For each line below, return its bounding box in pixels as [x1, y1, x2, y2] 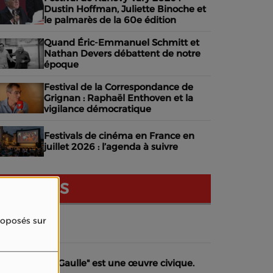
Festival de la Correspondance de [44, 81, 193, 93]
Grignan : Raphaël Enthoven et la [44, 92, 193, 104]
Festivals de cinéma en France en [44, 130, 194, 141]
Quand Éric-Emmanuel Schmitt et [44, 37, 199, 48]
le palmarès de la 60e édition [44, 14, 176, 26]
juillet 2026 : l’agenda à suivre [44, 141, 178, 152]
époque [44, 58, 79, 70]
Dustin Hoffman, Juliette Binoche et [44, 3, 206, 15]
